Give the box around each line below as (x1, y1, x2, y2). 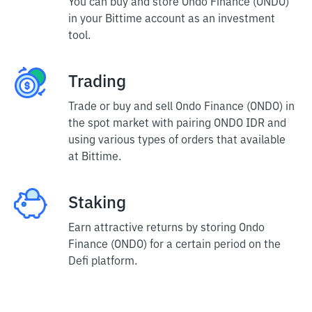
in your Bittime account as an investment (68, 14, 275, 25)
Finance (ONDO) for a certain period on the (68, 240, 281, 251)
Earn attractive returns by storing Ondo (68, 223, 265, 234)
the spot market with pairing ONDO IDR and (68, 118, 286, 130)
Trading (68, 74, 126, 91)
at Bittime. (68, 152, 121, 163)
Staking (68, 195, 126, 212)
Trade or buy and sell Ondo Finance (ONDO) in (68, 102, 295, 113)
